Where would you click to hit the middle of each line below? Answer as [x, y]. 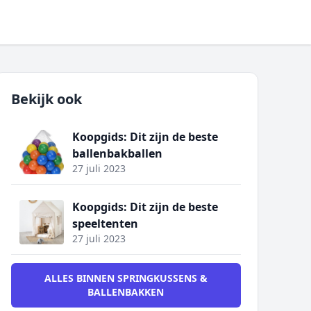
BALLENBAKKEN [126, 292]
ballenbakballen [117, 153]
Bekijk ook [46, 99]
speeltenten [105, 224]
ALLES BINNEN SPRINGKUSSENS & [126, 278]
